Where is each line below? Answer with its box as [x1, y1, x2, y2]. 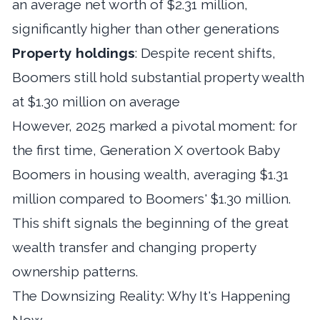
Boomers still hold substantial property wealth [12, 69, 304, 85]
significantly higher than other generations [12, 20, 279, 36]
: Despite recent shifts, [135, 44, 276, 61]
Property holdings [12, 44, 135, 61]
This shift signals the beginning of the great [12, 214, 289, 231]
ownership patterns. [12, 263, 138, 279]
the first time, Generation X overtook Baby [12, 141, 279, 158]
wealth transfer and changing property [12, 239, 256, 255]
